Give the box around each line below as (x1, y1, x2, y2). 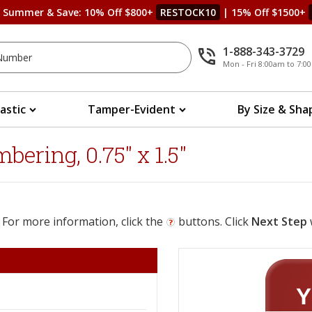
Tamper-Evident (88, 101, 176, 117)
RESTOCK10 (159, 6, 216, 19)
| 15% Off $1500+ (219, 6, 309, 19)
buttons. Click (175, 213, 251, 229)
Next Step (251, 213, 307, 229)
